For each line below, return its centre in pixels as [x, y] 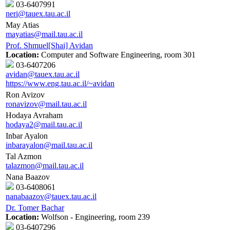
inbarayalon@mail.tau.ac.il [49, 145]
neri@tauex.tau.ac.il [38, 14]
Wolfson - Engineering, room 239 [94, 217]
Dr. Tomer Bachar [35, 208]
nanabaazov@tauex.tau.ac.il [51, 197]
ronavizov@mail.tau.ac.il [46, 104]
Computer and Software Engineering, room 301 [117, 55]
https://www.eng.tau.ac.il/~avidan [60, 84]
